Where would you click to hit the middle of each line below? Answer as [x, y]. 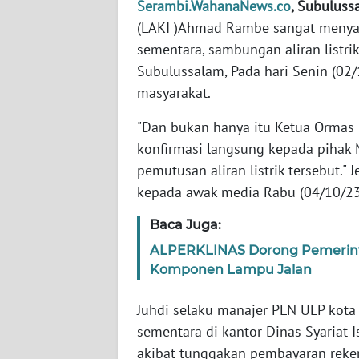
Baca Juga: [186, 224]
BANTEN [52, 113]
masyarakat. [174, 92]
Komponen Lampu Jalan [231, 269]
